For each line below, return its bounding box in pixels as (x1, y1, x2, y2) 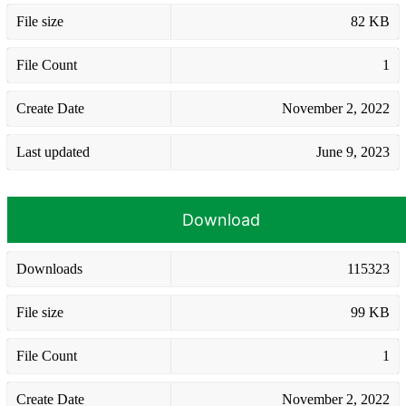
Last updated (16, 143, 90, 159)
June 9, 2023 (316, 143, 390, 159)
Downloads (16, 260, 82, 276)
